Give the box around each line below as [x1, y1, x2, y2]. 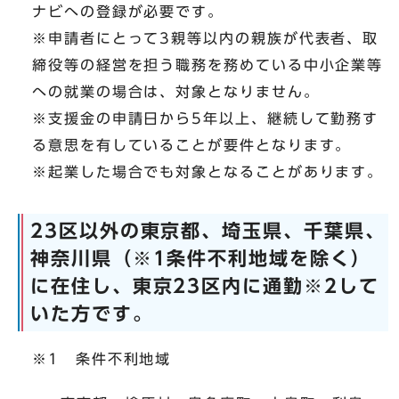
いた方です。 [30, 305, 153, 323]
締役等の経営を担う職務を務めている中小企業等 [32, 58, 384, 73]
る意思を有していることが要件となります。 [32, 138, 352, 153]
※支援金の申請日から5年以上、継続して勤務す [32, 111, 379, 126]
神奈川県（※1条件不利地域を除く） [30, 249, 371, 268]
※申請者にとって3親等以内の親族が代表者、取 [32, 31, 379, 46]
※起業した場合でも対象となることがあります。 [32, 165, 384, 180]
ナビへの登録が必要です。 [32, 4, 224, 20]
